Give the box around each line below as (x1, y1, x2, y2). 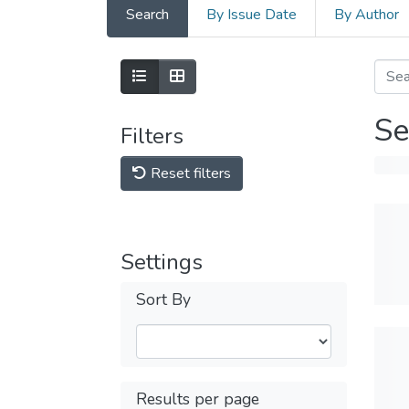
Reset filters (147, 163, 231, 184)
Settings (121, 247, 203, 277)
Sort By (136, 288, 191, 310)
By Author (334, 5, 399, 25)
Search (126, 5, 169, 25)
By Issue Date (206, 5, 297, 25)
